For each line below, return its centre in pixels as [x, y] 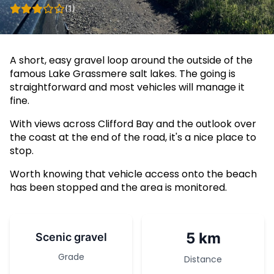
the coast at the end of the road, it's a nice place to [133, 137]
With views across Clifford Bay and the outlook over [133, 124]
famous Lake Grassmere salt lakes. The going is [123, 74]
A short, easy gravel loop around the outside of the [131, 60]
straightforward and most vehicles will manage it [127, 87]
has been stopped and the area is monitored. [118, 187]
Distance [203, 259]
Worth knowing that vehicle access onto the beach [133, 174]
